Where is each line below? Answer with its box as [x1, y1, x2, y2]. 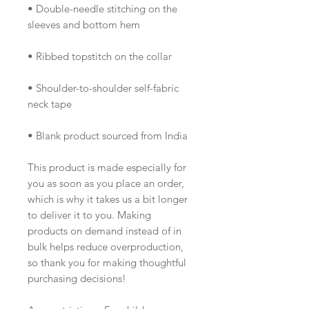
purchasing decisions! [28, 271, 126, 285]
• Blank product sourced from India [28, 128, 188, 142]
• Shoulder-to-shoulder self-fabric [28, 81, 179, 94]
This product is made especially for [28, 160, 186, 174]
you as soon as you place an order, [28, 176, 184, 190]
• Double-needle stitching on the [28, 1, 177, 15]
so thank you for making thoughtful [28, 255, 186, 269]
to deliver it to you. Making [28, 208, 151, 221]
